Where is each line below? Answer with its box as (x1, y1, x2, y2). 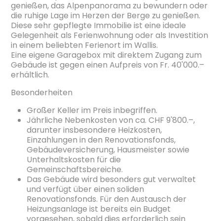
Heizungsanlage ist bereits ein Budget (27, 203, 171, 215)
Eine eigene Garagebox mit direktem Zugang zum (11, 49, 202, 61)
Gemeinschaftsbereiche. (27, 163, 123, 175)
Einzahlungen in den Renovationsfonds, (27, 134, 176, 146)
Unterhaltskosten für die (27, 153, 121, 165)
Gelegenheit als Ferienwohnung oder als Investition (11, 29, 209, 41)
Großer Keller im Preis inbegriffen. (27, 104, 158, 116)
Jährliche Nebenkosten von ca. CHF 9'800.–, (27, 114, 195, 126)
